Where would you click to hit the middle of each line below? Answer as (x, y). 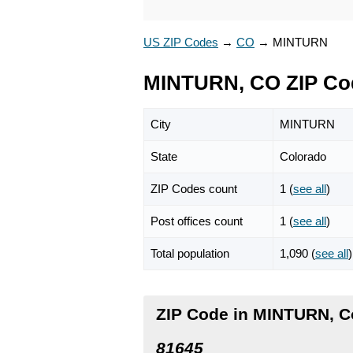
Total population (190, 253)
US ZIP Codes (181, 42)
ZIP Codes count (194, 188)
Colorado (303, 156)
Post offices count (197, 221)
